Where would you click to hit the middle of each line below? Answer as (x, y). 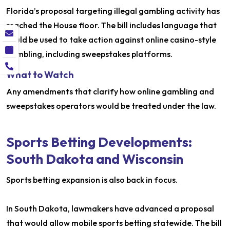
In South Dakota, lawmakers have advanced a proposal (110, 209)
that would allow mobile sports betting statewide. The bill (114, 223)
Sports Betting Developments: (99, 142)
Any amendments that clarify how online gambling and (110, 92)
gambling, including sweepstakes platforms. (89, 54)
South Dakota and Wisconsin (95, 159)
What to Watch (40, 75)
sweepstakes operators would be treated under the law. (111, 106)
